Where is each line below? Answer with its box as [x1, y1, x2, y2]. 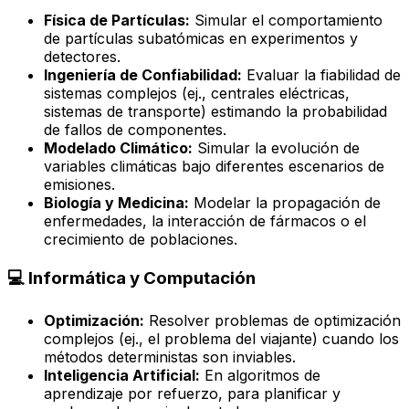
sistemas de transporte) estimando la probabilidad [44, 101, 387, 121]
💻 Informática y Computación [7, 267, 256, 288]
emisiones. [44, 174, 115, 194]
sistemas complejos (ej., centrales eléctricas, [44, 83, 350, 102]
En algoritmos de [200, 366, 320, 385]
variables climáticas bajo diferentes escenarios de [44, 156, 384, 175]
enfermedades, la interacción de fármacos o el [44, 211, 366, 230]
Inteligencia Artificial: [44, 366, 200, 385]
